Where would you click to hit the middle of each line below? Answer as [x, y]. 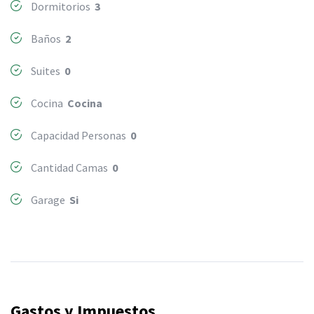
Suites [47, 71]
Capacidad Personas [80, 135]
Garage [49, 200]
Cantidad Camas [70, 168]
